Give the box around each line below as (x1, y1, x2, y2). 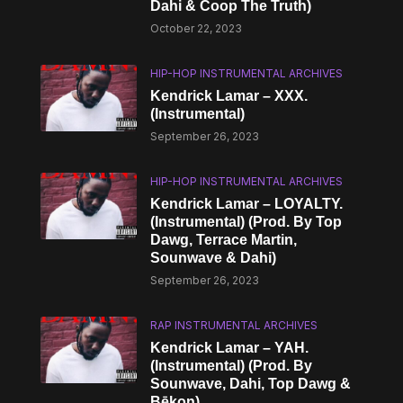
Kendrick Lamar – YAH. (150, 340, 309, 355)
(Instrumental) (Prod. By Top (150, 214, 343, 229)
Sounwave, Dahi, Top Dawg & (150, 376, 352, 391)
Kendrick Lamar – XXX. (150, 88, 309, 103)
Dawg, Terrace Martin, (150, 232, 298, 247)
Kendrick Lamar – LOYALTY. (150, 196, 344, 211)
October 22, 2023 (150, 22, 243, 35)
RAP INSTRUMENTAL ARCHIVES (150, 318, 318, 332)
